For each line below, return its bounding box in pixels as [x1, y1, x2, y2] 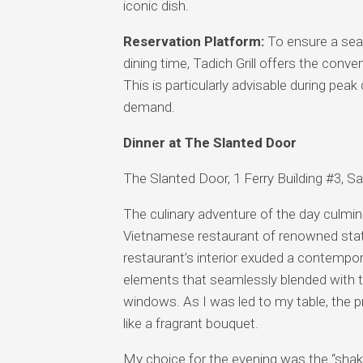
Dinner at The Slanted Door [122, 134, 297, 151]
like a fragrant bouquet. [122, 314, 258, 331]
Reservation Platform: [122, 32, 264, 49]
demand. [122, 98, 175, 115]
